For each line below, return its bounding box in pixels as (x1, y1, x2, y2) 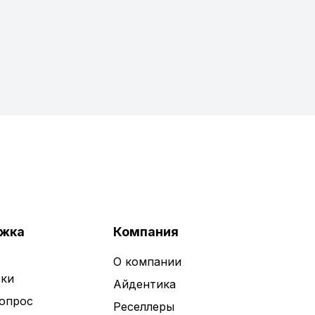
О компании (112, 255, 181, 269)
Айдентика (112, 277, 176, 291)
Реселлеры (112, 300, 174, 314)
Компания (112, 224, 179, 239)
